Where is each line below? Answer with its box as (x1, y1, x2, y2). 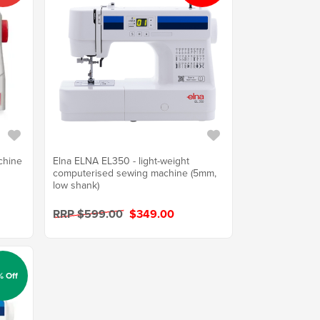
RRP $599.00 (52, 205, 126, 222)
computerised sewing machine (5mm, (52, 165, 216, 180)
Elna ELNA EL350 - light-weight (52, 153, 189, 168)
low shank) (52, 177, 99, 192)
